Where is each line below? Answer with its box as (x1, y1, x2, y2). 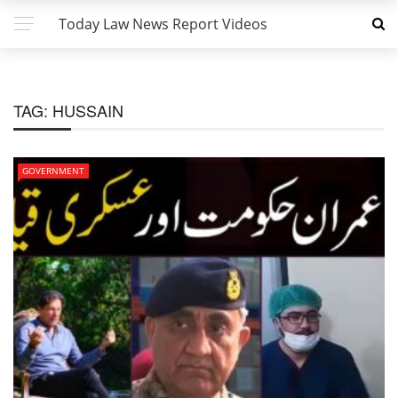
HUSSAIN (52, 99, 123, 122)
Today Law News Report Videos (59, 14, 267, 34)
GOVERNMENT (22, 164, 84, 177)
